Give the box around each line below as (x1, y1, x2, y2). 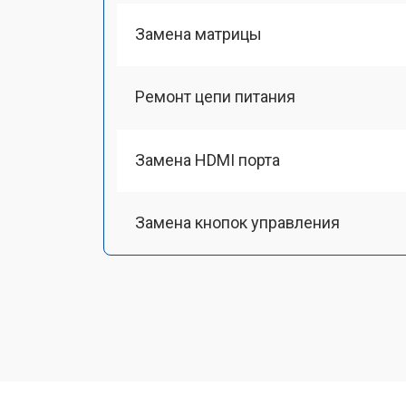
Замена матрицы (135, 24, 262, 43)
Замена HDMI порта (135, 150, 280, 169)
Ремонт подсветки (135, 275, 275, 295)
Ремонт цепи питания (135, 87, 295, 107)
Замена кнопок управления (135, 212, 340, 232)
